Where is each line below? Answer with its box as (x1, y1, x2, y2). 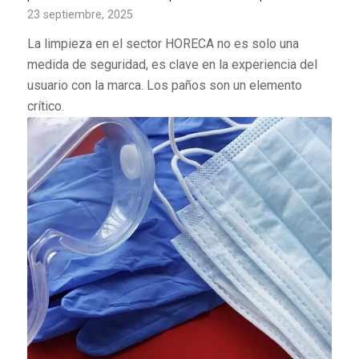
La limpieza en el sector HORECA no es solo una (26, 35, 299, 51)
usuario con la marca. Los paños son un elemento (26, 77, 302, 93)
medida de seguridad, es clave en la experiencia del (26, 56, 317, 72)
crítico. (26, 98, 64, 114)
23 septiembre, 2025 (26, 7, 133, 22)
